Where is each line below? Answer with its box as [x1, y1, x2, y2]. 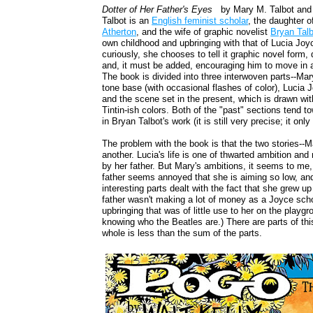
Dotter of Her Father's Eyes [102, 4, 213, 15]
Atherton [102, 27, 137, 38]
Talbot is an [102, 15, 152, 27]
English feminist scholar [152, 15, 249, 27]
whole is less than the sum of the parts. [102, 228, 263, 239]
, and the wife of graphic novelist [136, 27, 271, 38]
